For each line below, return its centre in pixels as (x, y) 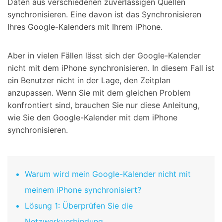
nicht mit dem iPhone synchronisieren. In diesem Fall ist (111, 68)
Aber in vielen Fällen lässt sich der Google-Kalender (104, 56)
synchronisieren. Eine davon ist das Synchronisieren (104, 15)
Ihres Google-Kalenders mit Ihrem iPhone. (85, 27)
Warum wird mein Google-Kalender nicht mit (108, 174)
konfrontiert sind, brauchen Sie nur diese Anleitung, (104, 105)
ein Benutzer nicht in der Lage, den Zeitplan (89, 81)
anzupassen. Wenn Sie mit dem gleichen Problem (99, 93)
